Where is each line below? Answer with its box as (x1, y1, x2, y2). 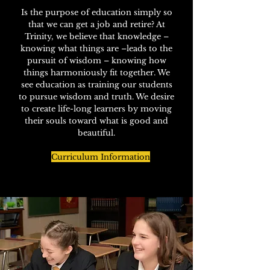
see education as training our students (20, 80, 172, 90)
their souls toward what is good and (25, 116, 168, 126)
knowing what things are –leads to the (20, 43, 172, 54)
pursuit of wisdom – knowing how (27, 55, 166, 66)
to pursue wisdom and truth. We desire (19, 92, 174, 102)
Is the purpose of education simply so (20, 7, 172, 17)
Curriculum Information (51, 152, 150, 162)
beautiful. (78, 128, 115, 138)
